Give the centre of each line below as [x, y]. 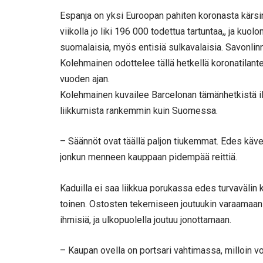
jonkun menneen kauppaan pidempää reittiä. [149, 157]
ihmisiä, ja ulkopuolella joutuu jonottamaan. [146, 220]
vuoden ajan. [85, 79]
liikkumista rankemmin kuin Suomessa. [139, 110]
